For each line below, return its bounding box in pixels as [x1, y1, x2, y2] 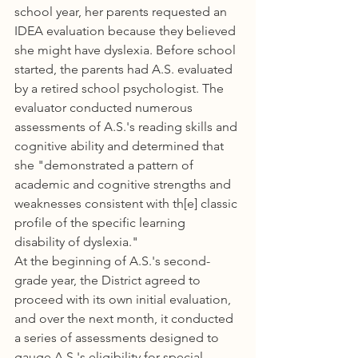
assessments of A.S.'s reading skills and [14, 119, 241, 134]
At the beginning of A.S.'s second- [14, 253, 210, 268]
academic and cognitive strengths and [14, 177, 234, 192]
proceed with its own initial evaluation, [14, 292, 234, 307]
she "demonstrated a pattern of [14, 157, 197, 173]
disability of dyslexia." [14, 234, 138, 249]
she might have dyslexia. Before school [14, 42, 239, 58]
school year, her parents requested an [14, 4, 230, 19]
